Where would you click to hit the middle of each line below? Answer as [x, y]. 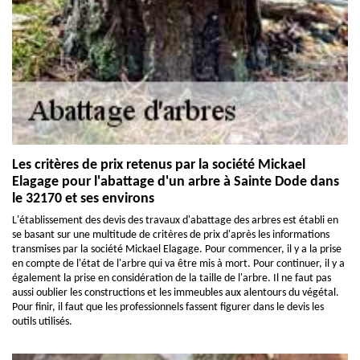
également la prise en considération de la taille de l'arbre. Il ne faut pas [172, 278]
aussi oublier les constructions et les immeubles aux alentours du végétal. [176, 292]
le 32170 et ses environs [83, 198]
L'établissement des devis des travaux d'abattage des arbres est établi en [175, 220]
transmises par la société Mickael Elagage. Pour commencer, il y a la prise [177, 249]
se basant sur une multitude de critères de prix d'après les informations [171, 235]
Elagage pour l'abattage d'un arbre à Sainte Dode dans [176, 182]
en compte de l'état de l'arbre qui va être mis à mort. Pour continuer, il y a [178, 264]
